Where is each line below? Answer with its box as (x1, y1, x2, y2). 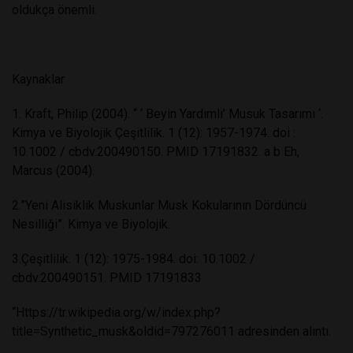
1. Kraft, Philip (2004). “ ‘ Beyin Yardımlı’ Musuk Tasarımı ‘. (12, 106, 323, 121)
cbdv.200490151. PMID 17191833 (12, 269, 202, 285)
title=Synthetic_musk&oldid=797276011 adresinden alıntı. (12, 323, 331, 339)
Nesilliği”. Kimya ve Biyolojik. (12, 216, 170, 232)
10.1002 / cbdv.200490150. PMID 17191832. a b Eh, (12, 143, 299, 159)
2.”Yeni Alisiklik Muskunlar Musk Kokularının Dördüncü (12, 197, 307, 213)
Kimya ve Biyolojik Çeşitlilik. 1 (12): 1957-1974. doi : (12, 124, 295, 140)
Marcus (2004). (12, 162, 95, 178)
